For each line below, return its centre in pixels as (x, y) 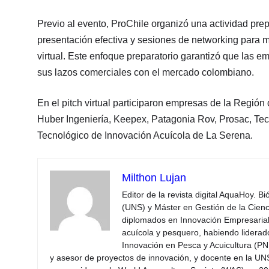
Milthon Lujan (154, 177)
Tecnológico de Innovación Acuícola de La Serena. (145, 135)
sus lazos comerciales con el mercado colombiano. (146, 72)
